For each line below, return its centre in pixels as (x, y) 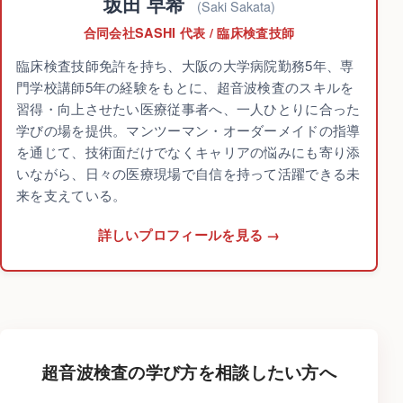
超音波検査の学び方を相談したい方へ (189, 372)
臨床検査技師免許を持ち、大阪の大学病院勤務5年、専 (185, 65)
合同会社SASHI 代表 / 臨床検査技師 (189, 33)
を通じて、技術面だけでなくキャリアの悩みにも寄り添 (188, 151)
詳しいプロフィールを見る (180, 234)
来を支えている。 (72, 194)
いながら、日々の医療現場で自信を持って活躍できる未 (188, 173)
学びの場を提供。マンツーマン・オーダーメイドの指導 (188, 130)
